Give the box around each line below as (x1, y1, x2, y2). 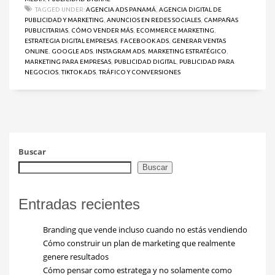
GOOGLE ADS (52, 48, 93, 55)
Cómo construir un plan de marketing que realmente (43, 238, 235, 249)
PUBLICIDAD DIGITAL (114, 58, 176, 66)
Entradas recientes (18, 196, 140, 213)
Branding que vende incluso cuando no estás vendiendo (43, 224, 247, 236)
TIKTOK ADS (61, 69, 96, 76)
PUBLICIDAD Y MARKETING (25, 17, 104, 24)
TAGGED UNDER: (35, 6, 85, 14)
